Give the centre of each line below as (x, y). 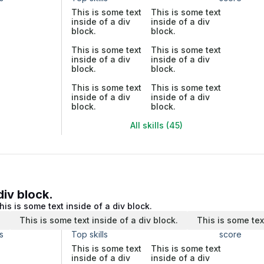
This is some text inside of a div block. (99, 220)
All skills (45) (156, 125)
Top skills (90, 234)
